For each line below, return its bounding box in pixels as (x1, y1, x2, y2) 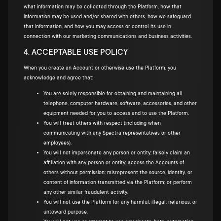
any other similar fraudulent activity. (43, 189, 128, 195)
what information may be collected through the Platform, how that (24, 4, 182, 10)
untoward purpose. (43, 209, 88, 215)
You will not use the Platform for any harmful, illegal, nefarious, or (43, 199, 197, 205)
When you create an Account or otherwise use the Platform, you (24, 65, 176, 71)
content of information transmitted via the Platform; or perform (43, 180, 192, 185)
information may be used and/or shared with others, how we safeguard (24, 14, 191, 20)
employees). (43, 140, 72, 146)
